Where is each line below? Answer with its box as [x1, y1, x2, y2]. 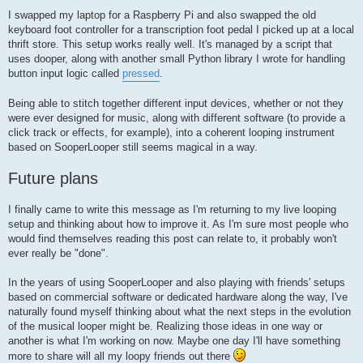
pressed [122, 66, 160, 79]
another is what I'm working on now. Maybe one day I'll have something [8, 334, 340, 347]
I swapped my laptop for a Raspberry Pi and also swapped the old [8, 8, 316, 21]
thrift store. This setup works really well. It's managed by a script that [8, 37, 332, 50]
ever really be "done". [8, 246, 109, 259]
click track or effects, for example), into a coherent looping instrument [8, 126, 335, 139]
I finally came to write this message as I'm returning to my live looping [8, 203, 336, 216]
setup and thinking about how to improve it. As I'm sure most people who [8, 217, 348, 230]
